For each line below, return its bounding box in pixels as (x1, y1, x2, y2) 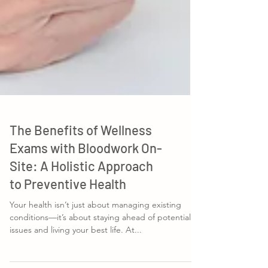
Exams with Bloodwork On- (10, 197, 162, 213)
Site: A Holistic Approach (10, 215, 153, 231)
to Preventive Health (10, 233, 126, 249)
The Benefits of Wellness (10, 179, 152, 195)
